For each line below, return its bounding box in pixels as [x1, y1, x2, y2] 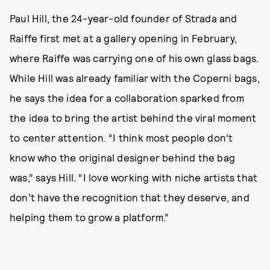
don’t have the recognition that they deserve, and [10, 191, 250, 203]
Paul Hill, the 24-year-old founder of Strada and [10, 12, 237, 24]
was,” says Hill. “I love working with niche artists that [10, 171, 258, 183]
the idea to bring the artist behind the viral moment [10, 111, 257, 124]
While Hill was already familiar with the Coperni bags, [10, 72, 260, 84]
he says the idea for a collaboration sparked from [10, 92, 244, 104]
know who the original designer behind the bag [10, 151, 236, 163]
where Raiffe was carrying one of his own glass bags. [10, 52, 259, 64]
